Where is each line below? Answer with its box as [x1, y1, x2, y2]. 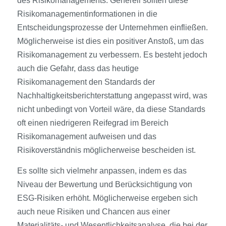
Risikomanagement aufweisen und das [17, 132, 156, 141]
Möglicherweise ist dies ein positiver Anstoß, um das [17, 37, 204, 45]
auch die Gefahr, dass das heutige [17, 64, 139, 73]
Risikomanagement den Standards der [17, 78, 155, 86]
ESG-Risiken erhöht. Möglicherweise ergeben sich [17, 193, 198, 202]
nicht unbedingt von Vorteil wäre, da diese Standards [17, 105, 205, 114]
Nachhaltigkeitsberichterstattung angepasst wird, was [17, 91, 207, 100]
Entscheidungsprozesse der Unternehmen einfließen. [17, 23, 208, 32]
